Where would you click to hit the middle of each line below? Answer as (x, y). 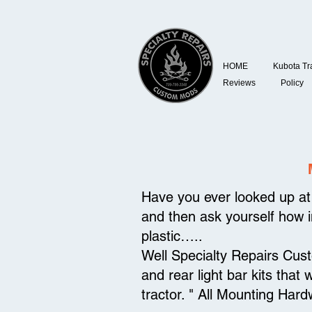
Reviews (239, 83)
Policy (292, 83)
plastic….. (172, 236)
